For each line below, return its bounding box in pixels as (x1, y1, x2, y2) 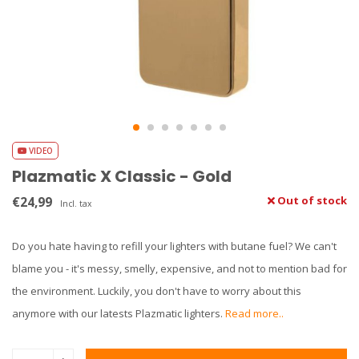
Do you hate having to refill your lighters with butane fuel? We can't (12, 239, 337, 253)
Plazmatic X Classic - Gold (12, 165, 232, 188)
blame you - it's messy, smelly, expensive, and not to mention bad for (12, 261, 347, 276)
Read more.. (225, 306, 284, 321)
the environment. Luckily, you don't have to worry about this (12, 284, 301, 298)
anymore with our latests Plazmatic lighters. (12, 306, 225, 321)
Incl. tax (60, 198, 91, 209)
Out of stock (275, 193, 347, 208)
